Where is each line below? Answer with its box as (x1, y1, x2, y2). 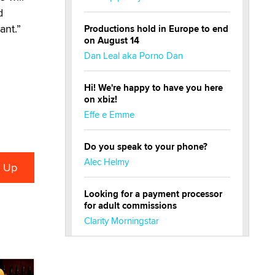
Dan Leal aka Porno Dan (84, 49, 183, 62)
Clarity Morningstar (84, 214, 159, 227)
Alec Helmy (84, 155, 129, 168)
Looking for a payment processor (84, 187, 222, 201)
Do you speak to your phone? (84, 140, 207, 153)
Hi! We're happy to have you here (84, 81, 223, 95)
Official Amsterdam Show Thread (84, 246, 222, 260)
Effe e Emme (84, 108, 134, 121)
